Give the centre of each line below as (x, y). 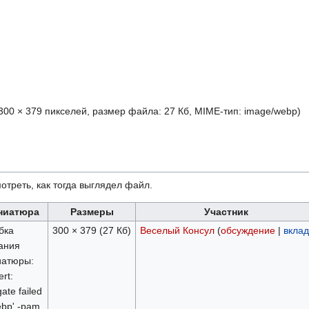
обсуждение (248, 231)
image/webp (271, 111)
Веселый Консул (177, 231)
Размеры (92, 212)
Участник (226, 212)
